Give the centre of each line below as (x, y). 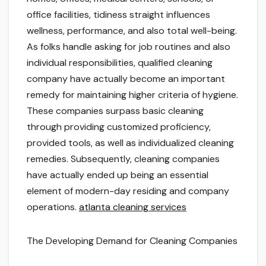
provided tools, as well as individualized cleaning (130, 143)
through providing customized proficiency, (119, 127)
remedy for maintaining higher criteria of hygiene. (132, 95)
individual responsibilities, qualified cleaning (120, 63)
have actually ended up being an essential (118, 175)
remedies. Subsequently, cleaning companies (123, 159)
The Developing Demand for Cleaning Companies (132, 241)
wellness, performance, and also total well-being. (132, 31)
